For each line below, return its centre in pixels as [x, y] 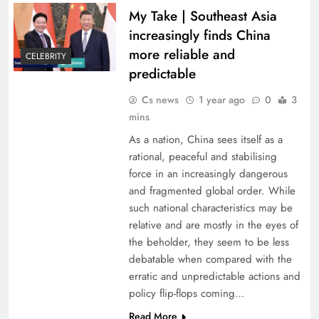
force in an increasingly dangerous [208, 174]
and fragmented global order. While [212, 191]
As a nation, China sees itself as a [205, 140]
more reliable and [182, 54]
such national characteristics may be [210, 208]
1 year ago [221, 100]
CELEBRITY [46, 56]
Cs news [160, 100]
